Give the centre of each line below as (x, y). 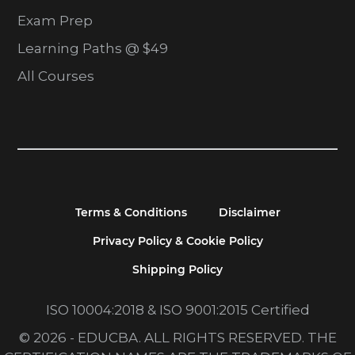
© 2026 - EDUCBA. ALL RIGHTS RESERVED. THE (177, 338)
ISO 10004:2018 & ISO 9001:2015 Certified (177, 310)
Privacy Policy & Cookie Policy (177, 241)
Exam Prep (55, 20)
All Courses (56, 76)
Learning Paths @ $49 (93, 48)
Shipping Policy (177, 270)
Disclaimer (249, 213)
